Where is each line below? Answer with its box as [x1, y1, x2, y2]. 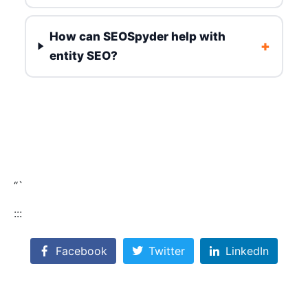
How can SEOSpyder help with [49, 30, 225, 44]
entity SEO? [49, 49, 118, 63]
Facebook [55, 244, 107, 258]
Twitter [148, 244, 185, 258]
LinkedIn [225, 244, 269, 258]
